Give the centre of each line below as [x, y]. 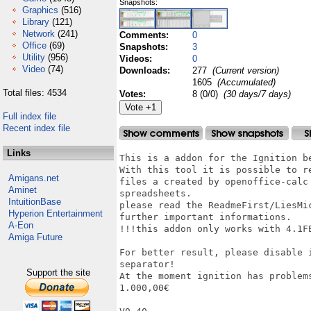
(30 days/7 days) [257, 94]
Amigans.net [34, 178]
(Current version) [244, 70]
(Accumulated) [245, 82]
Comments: [145, 35]
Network [39, 34]
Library [36, 22]
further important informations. [205, 217]
